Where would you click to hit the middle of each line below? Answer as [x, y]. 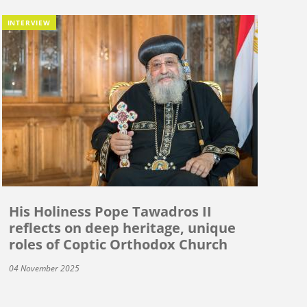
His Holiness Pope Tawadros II [110, 211]
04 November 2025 [44, 268]
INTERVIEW [29, 22]
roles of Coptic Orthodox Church [118, 244]
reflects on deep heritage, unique [122, 228]
